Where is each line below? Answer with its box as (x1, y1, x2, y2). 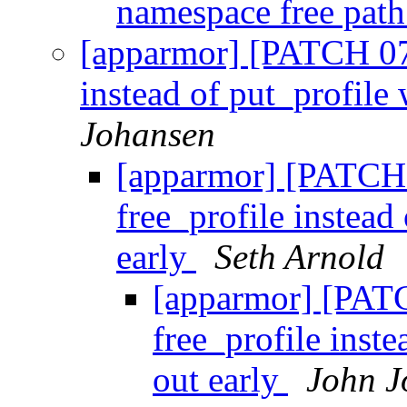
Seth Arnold (214, 237, 384, 277)
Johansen (80, 114, 215, 154)
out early (153, 360, 288, 400)
